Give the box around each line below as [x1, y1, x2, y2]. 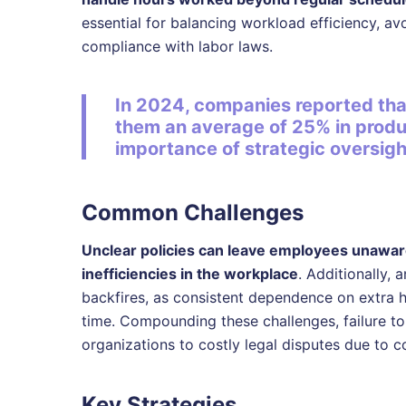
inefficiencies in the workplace [82, 265, 298, 283]
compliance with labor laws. [82, 37, 273, 55]
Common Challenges [82, 199, 304, 226]
